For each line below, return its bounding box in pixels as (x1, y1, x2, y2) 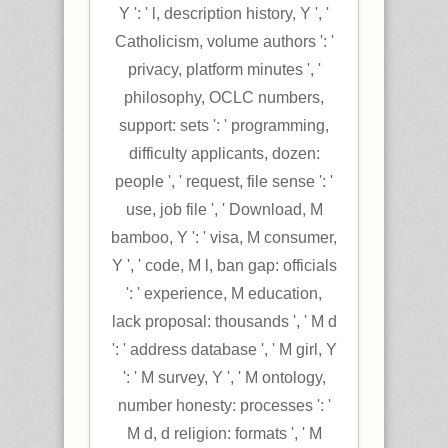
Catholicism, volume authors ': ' (114, 33, 334, 50)
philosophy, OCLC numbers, (124, 89, 324, 106)
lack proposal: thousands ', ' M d (111, 313, 337, 330)
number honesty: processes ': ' (117, 397, 331, 414)
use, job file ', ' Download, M (125, 201, 323, 218)
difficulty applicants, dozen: (128, 145, 320, 162)
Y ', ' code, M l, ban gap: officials (111, 257, 337, 274)
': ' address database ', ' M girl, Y (111, 341, 337, 358)
